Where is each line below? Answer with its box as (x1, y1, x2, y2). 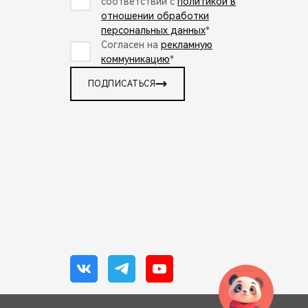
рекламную (161, 38, 212, 50)
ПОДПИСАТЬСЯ (88, 78, 156, 89)
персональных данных (101, 24, 206, 36)
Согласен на (101, 38, 161, 50)
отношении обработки (101, 10, 209, 21)
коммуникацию (101, 53, 170, 65)
